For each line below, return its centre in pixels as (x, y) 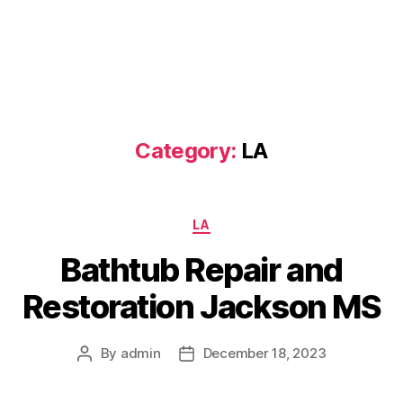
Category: (186, 151)
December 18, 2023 (264, 353)
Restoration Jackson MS (201, 306)
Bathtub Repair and (201, 269)
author (104, 373)
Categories (241, 221)
